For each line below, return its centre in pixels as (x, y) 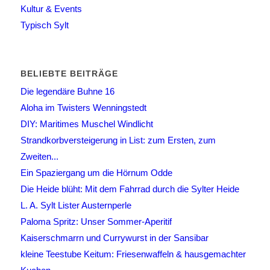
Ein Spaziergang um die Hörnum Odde (96, 173)
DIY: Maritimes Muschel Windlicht (86, 124)
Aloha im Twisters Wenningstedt (83, 108)
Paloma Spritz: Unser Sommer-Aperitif (96, 222)
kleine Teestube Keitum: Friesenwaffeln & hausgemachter (133, 254)
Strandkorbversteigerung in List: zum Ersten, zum (118, 140)
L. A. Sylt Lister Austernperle (76, 206)
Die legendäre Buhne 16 (67, 92)
